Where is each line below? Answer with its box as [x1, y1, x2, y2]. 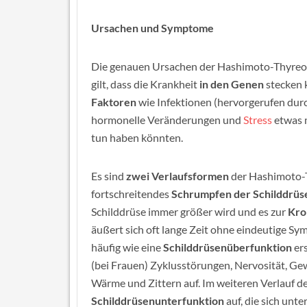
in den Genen [199, 77, 264, 90]
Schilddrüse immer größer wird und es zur [91, 205, 288, 218]
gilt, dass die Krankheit [91, 77, 199, 90]
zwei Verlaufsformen [126, 169, 229, 182]
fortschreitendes [91, 187, 171, 200]
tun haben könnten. [91, 131, 183, 144]
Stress [243, 113, 272, 126]
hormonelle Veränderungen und [91, 113, 243, 126]
